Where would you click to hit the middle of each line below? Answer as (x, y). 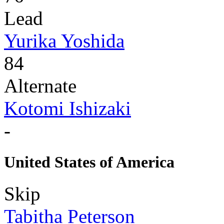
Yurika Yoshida (64, 40)
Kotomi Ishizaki (67, 108)
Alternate (40, 85)
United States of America (89, 162)
